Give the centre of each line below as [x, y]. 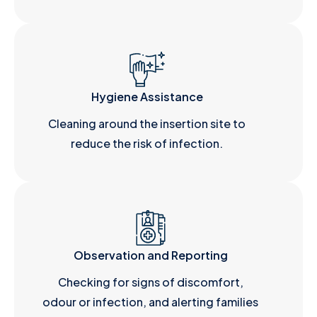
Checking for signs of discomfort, [150, 282]
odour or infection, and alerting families [151, 302]
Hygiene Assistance [147, 97]
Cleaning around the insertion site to [147, 124]
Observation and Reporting [150, 255]
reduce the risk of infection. [147, 144]
